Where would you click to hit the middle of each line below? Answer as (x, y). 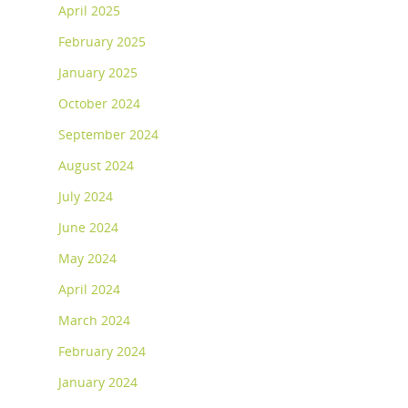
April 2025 (89, 11)
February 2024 (102, 352)
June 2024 (88, 228)
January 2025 (98, 73)
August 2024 (96, 166)
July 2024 (86, 197)
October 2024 (99, 104)
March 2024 (94, 321)
